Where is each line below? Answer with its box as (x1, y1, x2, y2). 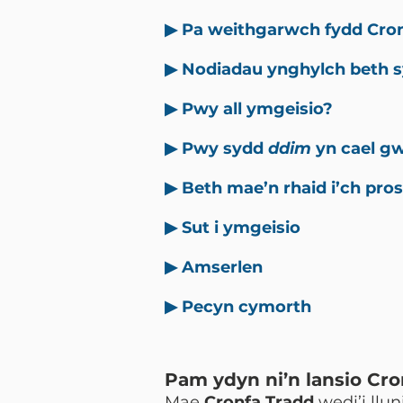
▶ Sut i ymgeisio (165, 218, 300, 237)
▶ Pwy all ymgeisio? (165, 99, 342, 119)
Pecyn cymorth (182, 297, 311, 317)
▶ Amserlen (165, 257, 263, 277)
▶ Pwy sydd (165, 139, 268, 158)
